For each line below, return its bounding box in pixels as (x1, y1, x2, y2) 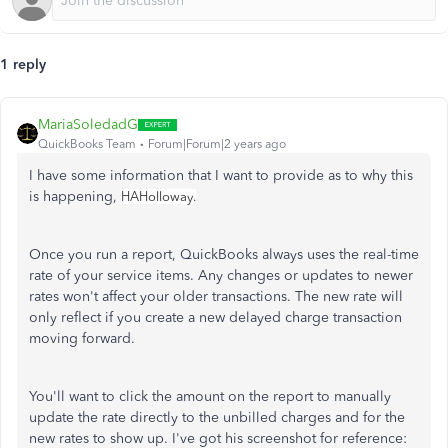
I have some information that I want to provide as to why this (29, 167, 413, 184)
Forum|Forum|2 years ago (148, 137, 286, 151)
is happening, (29, 188, 121, 205)
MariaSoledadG (38, 116, 138, 133)
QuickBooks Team (38, 137, 136, 151)
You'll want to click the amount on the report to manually (29, 388, 391, 405)
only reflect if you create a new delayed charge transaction (29, 309, 402, 326)
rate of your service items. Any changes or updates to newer (29, 267, 413, 284)
